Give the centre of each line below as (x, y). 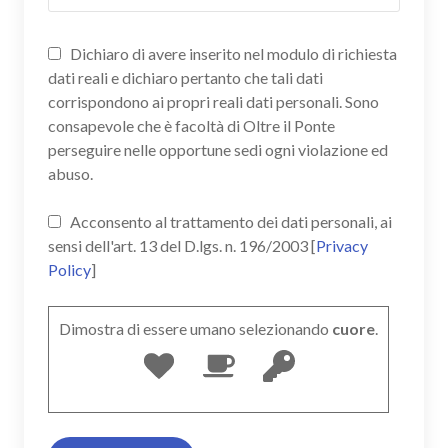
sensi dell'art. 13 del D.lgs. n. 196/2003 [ (182, 245)
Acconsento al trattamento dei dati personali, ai (229, 221)
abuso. (70, 173)
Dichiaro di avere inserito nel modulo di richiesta (232, 53)
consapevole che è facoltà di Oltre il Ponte (191, 125)
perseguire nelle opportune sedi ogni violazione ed (218, 149)
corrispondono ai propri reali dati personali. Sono (213, 101)
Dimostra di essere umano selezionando (194, 328)
